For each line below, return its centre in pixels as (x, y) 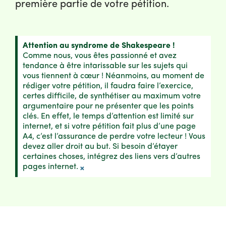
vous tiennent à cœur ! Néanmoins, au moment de (114, 76)
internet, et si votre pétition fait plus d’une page (109, 127)
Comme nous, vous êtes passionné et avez (100, 56)
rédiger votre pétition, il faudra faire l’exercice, (108, 87)
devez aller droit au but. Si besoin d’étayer (100, 147)
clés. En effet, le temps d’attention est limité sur (108, 117)
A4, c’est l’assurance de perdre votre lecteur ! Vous (114, 137)
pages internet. (50, 167)
